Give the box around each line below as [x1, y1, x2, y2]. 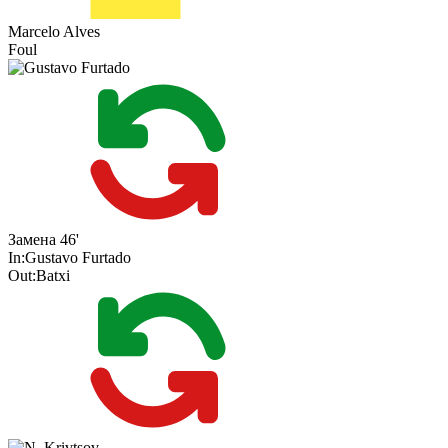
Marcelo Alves [8, 23, 100, 41]
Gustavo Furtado [25, 249, 131, 267]
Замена [8, 231, 56, 249]
